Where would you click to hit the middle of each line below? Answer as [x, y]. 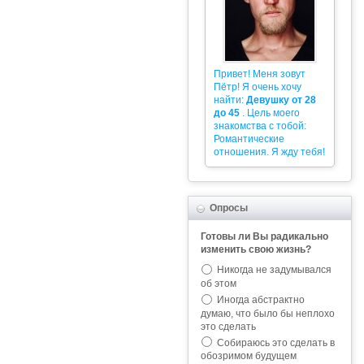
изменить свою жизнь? [256, 249]
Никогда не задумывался [273, 270]
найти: [230, 100]
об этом [219, 283]
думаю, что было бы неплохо [268, 313]
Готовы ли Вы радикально [264, 236]
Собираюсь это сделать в [275, 342]
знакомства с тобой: [260, 126]
